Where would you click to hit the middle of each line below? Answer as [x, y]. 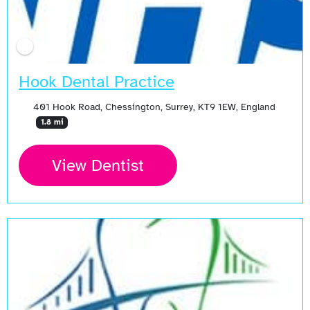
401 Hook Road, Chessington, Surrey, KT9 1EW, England [154, 107]
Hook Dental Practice [97, 82]
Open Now [51, 234]
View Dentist [98, 166]
